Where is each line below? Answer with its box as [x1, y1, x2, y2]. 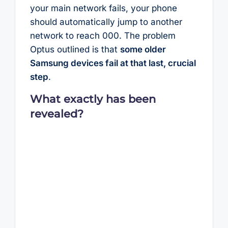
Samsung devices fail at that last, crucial [30, 58, 196, 69]
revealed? [30, 107, 83, 120]
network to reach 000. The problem [30, 31, 176, 41]
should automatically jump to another [30, 17, 182, 27]
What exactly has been [30, 92, 156, 105]
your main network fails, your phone [30, 3, 177, 14]
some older [120, 44, 166, 55]
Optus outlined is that [30, 44, 120, 55]
